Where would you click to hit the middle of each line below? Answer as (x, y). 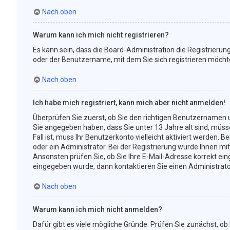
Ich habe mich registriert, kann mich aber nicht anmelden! (129, 103)
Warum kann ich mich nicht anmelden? (97, 209)
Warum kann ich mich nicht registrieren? (101, 35)
